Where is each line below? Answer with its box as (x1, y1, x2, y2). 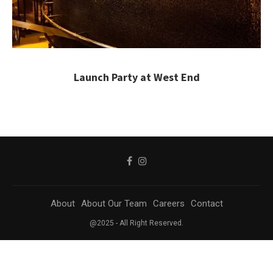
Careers (152, 198, 185, 210)
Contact (190, 198, 223, 210)
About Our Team (80, 198, 147, 210)
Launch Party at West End (73, 70, 200, 85)
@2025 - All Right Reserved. (90, 219, 183, 228)
